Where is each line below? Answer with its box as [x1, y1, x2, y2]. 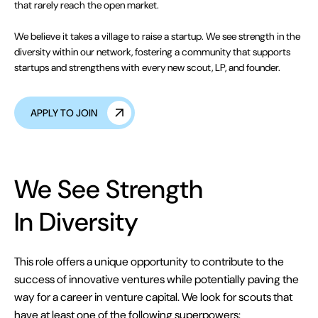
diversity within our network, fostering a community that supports [14, 45, 291, 58]
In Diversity [14, 205, 139, 238]
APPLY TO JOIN [31, 106, 98, 119]
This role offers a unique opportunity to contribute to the [14, 254, 285, 269]
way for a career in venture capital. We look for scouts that [14, 290, 293, 305]
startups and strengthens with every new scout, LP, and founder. [14, 61, 281, 74]
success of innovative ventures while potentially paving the [14, 272, 300, 287]
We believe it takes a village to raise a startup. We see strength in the [14, 30, 301, 43]
